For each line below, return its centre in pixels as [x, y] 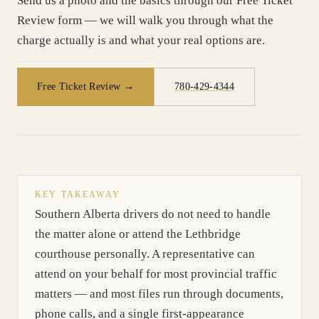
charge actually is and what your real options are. [141, 40]
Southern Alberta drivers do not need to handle [153, 214]
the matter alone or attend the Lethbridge [138, 234]
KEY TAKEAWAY [78, 194]
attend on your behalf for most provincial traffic [156, 274]
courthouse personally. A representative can [145, 254]
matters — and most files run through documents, [159, 294]
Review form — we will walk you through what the [145, 20]
